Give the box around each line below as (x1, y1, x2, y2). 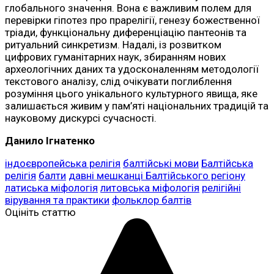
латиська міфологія (5, 181, 98, 194)
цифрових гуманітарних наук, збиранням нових (5, 50, 226, 63)
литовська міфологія (100, 181, 199, 194)
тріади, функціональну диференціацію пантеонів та (5, 26, 246, 39)
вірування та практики (5, 193, 109, 206)
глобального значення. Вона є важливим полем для (5, 1, 251, 14)
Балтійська (201, 157, 253, 169)
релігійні (202, 181, 241, 194)
